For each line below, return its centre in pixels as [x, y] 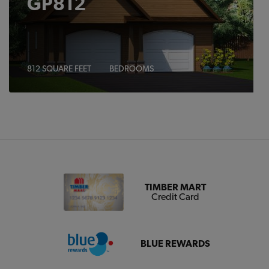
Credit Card [175, 197]
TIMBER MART [175, 187]
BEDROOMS [131, 69]
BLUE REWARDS [175, 243]
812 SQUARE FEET [59, 69]
